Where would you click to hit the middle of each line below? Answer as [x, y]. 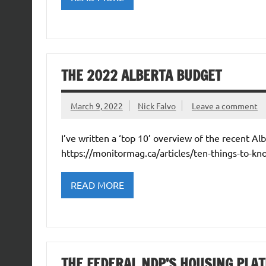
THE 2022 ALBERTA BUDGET [141, 76]
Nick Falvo [157, 105]
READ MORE [97, 185]
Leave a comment [224, 105]
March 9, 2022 [96, 105]
